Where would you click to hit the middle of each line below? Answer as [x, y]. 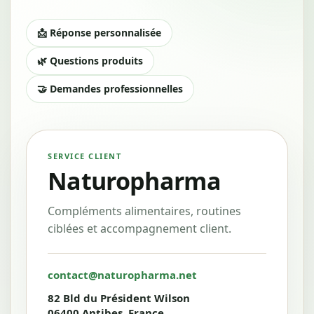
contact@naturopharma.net [122, 275]
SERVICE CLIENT [85, 156]
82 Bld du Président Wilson [119, 298]
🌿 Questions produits [90, 61]
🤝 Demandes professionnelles [110, 89]
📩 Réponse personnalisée [99, 33]
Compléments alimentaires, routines [144, 211]
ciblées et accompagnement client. [139, 228]
